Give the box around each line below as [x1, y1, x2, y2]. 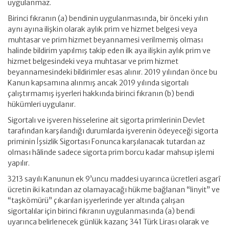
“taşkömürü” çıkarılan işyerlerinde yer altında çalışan [8, 196, 185, 205]
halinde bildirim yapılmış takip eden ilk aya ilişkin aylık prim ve [8, 46, 211, 55]
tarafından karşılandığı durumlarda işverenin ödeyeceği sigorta [8, 126, 218, 135]
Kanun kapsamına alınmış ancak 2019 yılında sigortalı [8, 78, 189, 87]
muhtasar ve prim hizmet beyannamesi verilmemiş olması [8, 35, 203, 44]
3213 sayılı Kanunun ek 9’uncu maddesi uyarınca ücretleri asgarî [8, 174, 220, 184]
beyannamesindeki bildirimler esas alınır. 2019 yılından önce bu [8, 67, 217, 77]
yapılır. [8, 158, 30, 168]
